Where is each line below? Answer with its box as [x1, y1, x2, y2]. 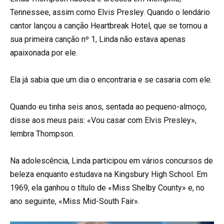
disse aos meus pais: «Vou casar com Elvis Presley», [10, 115, 196, 125]
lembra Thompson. [10, 129, 74, 139]
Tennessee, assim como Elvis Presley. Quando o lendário [10, 7, 210, 17]
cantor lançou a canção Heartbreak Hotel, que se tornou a [10, 20, 207, 30]
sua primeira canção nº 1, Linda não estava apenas [10, 34, 185, 44]
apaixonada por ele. [10, 47, 77, 57]
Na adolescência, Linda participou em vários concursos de [10, 156, 213, 166]
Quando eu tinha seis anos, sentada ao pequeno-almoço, [10, 102, 206, 112]
